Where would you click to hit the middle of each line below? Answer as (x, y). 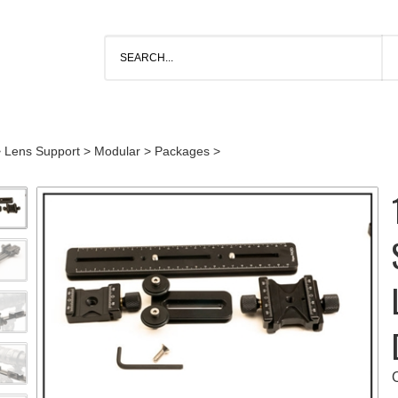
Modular (117, 151)
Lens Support (42, 151)
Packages (182, 151)
